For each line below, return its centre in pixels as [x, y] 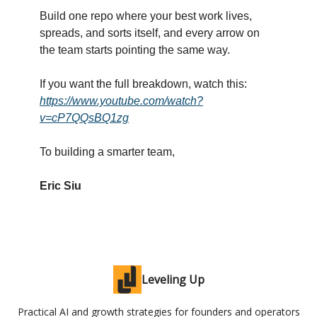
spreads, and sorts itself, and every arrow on [150, 33]
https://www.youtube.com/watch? [121, 101]
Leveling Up [173, 280]
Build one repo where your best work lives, [146, 16]
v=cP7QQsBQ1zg [84, 118]
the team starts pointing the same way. [135, 50]
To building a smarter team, [107, 152]
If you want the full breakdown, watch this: [143, 84]
